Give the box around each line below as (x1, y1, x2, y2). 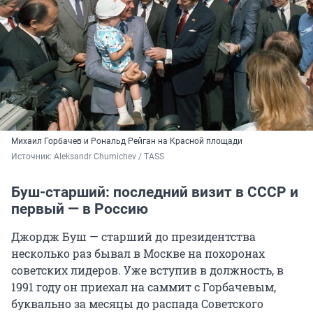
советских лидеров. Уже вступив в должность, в (11, 262, 284, 277)
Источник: (11, 151, 54, 161)
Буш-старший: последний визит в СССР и (11, 183, 298, 201)
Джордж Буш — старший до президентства (11, 228, 256, 244)
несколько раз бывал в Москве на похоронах (11, 245, 265, 261)
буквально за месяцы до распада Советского (11, 296, 263, 311)
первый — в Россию (11, 200, 148, 217)
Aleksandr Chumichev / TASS (54, 151, 164, 161)
